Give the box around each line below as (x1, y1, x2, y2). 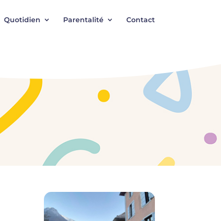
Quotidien (3, 15, 40, 24)
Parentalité (63, 15, 104, 24)
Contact (126, 15, 155, 24)
